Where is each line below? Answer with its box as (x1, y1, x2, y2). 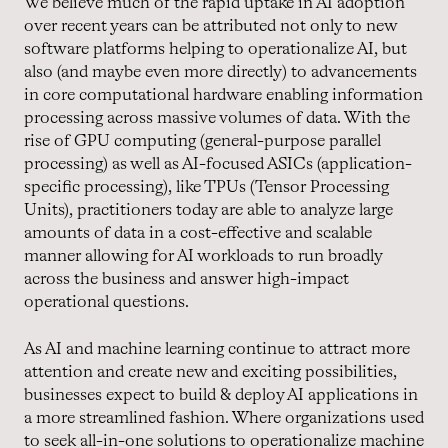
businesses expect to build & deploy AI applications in (24, 386, 418, 404)
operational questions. (24, 293, 189, 311)
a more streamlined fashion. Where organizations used (24, 409, 424, 427)
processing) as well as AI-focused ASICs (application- (24, 155, 412, 173)
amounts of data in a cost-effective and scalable (24, 224, 372, 242)
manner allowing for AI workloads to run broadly (24, 247, 382, 265)
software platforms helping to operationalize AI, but (24, 40, 407, 58)
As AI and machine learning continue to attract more (24, 340, 410, 358)
